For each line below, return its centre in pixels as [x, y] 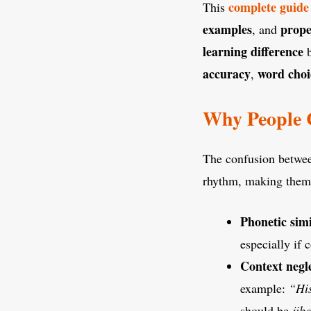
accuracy [227, 73]
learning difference [253, 51]
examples [227, 29]
